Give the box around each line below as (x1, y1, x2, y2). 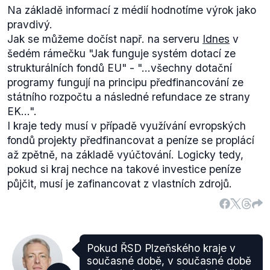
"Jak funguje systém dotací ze (89, 47, 236, 60)
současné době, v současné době (87, 254, 251, 267)
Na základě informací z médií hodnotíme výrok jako (7, 4, 256, 16)
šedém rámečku (7, 47, 89, 60)
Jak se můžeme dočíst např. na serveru (7, 33, 202, 45)
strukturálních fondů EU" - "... (7, 61, 151, 74)
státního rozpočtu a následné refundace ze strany (7, 90, 250, 103)
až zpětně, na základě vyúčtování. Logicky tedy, (7, 148, 243, 161)
